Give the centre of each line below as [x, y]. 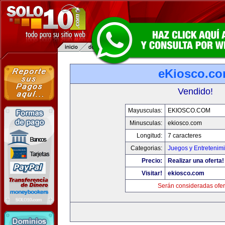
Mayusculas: [145, 110]
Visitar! [152, 173]
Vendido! [195, 91]
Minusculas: [146, 123]
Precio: [152, 161]
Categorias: [146, 148]
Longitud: [149, 136]
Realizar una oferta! [196, 161]
